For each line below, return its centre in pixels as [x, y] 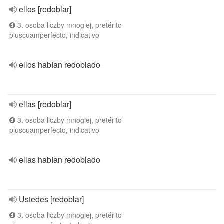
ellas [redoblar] [45, 104]
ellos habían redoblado [60, 65]
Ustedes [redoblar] [51, 199]
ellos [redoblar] [45, 9]
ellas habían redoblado [60, 160]
